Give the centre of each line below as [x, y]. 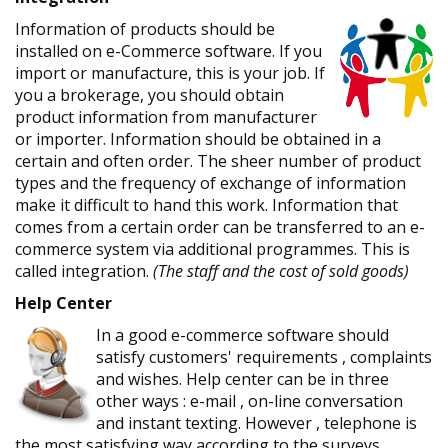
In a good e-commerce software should [242, 335]
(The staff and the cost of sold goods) [281, 271]
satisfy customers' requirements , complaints [264, 357]
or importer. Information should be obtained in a [198, 139]
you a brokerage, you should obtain [149, 95]
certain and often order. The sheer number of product [218, 161]
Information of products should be [145, 29]
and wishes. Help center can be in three [242, 379]
